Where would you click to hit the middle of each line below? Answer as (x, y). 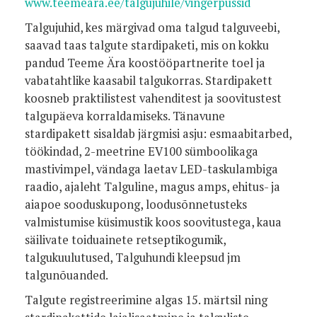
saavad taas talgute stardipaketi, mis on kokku (147, 45)
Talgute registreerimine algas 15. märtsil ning (146, 300)
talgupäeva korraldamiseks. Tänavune (125, 116)
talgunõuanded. (67, 275)
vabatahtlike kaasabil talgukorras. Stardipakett (149, 81)
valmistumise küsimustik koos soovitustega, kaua (153, 222)
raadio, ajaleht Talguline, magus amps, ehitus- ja (152, 187)
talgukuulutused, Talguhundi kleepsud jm (133, 258)
